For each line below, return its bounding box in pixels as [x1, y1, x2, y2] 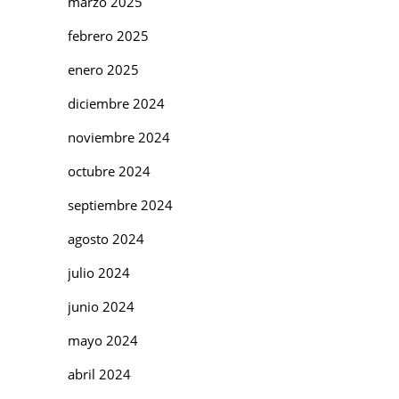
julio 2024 [68, 263, 130, 281]
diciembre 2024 [68, 94, 165, 112]
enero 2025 [68, 60, 139, 78]
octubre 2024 [68, 161, 151, 180]
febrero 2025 [68, 26, 149, 45]
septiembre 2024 [68, 195, 173, 214]
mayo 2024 [68, 330, 138, 349]
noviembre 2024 [68, 127, 170, 146]
